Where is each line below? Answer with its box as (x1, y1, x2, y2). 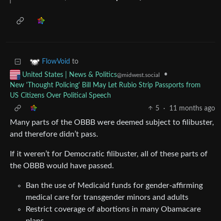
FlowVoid (42, 58, 70, 66)
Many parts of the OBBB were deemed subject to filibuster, (10, 118, 214, 126)
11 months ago (169, 105, 215, 112)
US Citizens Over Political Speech (10, 92, 111, 99)
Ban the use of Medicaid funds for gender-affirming (26, 181, 203, 189)
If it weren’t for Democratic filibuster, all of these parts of (10, 149, 208, 158)
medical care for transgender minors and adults (26, 193, 188, 201)
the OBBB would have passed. (10, 161, 114, 170)
